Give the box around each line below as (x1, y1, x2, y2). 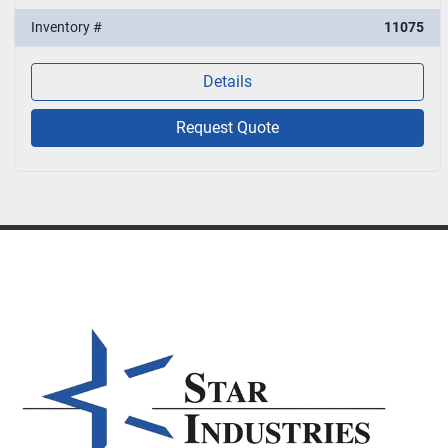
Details (203, 71, 253, 91)
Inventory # (31, 18, 102, 35)
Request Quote (176, 117, 280, 137)
